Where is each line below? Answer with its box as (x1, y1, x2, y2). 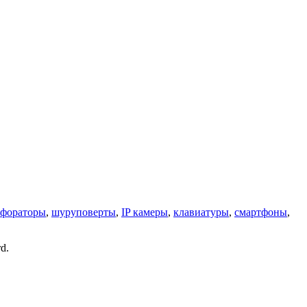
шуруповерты (51, 206, 116, 219)
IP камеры (121, 206, 168, 219)
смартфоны (234, 206, 287, 219)
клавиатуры (173, 206, 229, 219)
